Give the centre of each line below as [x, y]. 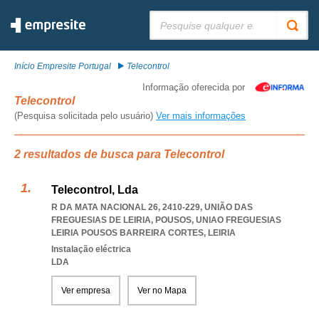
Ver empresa [86, 291]
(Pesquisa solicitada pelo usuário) [85, 116]
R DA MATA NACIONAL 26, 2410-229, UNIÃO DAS [152, 207]
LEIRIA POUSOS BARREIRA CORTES [127, 233]
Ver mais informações [201, 116]
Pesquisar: [170, 16]
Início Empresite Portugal [63, 66]
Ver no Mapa [162, 291]
